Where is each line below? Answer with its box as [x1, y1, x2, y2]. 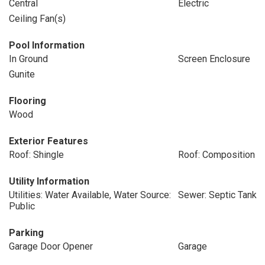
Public [9, 201, 35, 212]
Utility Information [9, 176, 89, 187]
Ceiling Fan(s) [9, 13, 66, 24]
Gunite [9, 69, 35, 80]
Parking [9, 227, 44, 238]
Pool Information [9, 40, 85, 51]
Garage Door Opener [9, 241, 93, 252]
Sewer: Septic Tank [177, 189, 257, 201]
